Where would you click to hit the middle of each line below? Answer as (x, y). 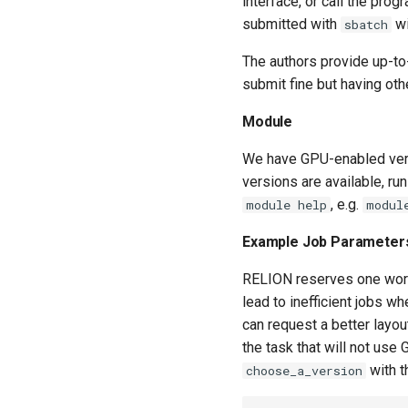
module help (286, 205)
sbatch (366, 25)
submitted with (291, 24)
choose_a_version (304, 371)
